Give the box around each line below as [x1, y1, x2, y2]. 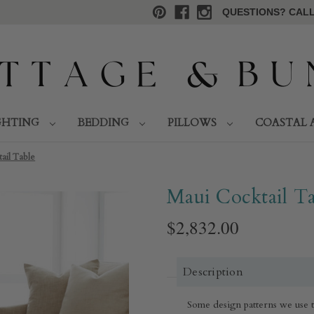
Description [183, 264, 243, 280]
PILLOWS [167, 115, 219, 130]
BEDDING [78, 115, 132, 130]
